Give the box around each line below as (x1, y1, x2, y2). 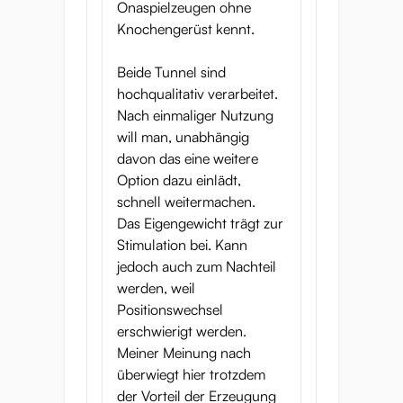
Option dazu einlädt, (117, 171, 241, 189)
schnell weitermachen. (117, 193, 255, 210)
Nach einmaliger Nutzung (117, 106, 273, 124)
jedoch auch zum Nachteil (117, 257, 276, 275)
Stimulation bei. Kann (117, 236, 247, 254)
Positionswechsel (117, 300, 223, 318)
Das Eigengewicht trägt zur (117, 214, 283, 232)
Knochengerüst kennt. (117, 20, 255, 38)
